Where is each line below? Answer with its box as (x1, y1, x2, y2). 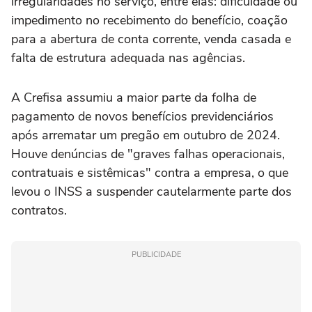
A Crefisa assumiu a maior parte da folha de (11, 89, 256, 107)
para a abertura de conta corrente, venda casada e (11, 31, 291, 48)
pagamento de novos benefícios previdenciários (11, 108, 274, 125)
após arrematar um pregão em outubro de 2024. (11, 127, 280, 144)
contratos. (11, 202, 67, 219)
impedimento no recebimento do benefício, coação (11, 12, 288, 29)
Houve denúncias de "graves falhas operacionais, (11, 146, 285, 163)
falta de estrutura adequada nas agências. (11, 49, 245, 67)
